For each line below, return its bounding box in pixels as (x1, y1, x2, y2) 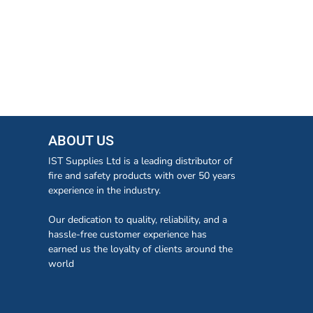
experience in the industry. (48, 183, 163, 197)
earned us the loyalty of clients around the (48, 242, 233, 256)
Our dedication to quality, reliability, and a (48, 212, 227, 226)
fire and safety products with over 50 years (48, 168, 235, 182)
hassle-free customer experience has (48, 227, 207, 241)
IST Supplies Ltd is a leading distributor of (48, 154, 233, 168)
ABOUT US (48, 132, 114, 149)
